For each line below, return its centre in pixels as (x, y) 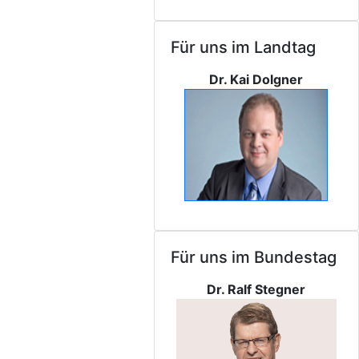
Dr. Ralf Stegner (256, 289)
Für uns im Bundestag (253, 257)
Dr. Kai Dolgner (256, 79)
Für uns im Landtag (243, 47)
